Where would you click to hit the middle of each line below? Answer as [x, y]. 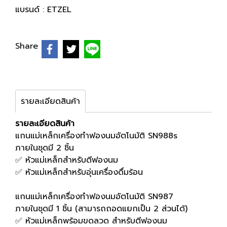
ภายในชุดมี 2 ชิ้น [45, 148]
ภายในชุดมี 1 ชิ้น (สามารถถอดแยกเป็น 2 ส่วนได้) [101, 209]
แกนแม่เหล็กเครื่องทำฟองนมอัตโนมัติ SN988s [96, 136]
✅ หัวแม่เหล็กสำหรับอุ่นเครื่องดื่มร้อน [79, 172]
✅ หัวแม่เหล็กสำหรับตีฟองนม [67, 160]
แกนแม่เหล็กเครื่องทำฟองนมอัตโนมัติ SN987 [94, 197]
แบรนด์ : [31, 10]
